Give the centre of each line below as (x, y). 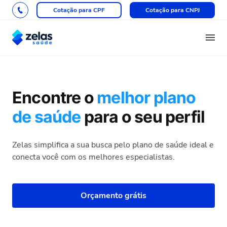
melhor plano (146, 98)
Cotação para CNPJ (172, 10)
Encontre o (55, 98)
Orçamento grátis (113, 196)
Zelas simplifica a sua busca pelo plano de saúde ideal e (113, 145)
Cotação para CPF (79, 10)
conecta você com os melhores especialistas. (93, 157)
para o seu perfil (143, 117)
